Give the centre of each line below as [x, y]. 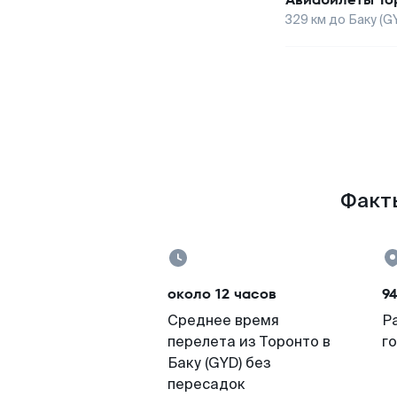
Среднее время [223, 320]
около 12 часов [222, 294]
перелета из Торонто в [249, 342]
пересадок [206, 384]
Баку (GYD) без [219, 363]
